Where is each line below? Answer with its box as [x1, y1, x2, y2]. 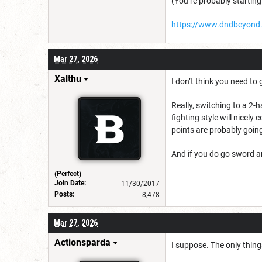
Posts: [54, 189, 74, 198]
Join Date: [54, 178, 86, 187]
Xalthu [54, 73, 81, 84]
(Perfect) [54, 169, 81, 178]
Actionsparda [54, 236, 111, 248]
